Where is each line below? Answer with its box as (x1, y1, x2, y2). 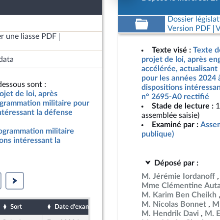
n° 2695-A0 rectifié (141, 93, 209, 101)
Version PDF (167, 25, 211, 32)
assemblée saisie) (141, 111, 199, 119)
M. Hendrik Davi (141, 210, 199, 218)
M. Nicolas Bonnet (141, 200, 206, 208)
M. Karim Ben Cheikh (141, 191, 217, 199)
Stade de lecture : (152, 102, 214, 110)
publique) (141, 130, 174, 138)
